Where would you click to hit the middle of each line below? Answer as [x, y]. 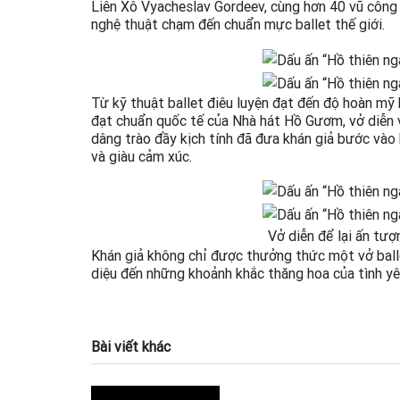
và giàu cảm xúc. [142, 156]
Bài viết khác [131, 347]
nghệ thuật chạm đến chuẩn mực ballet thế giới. [238, 25]
